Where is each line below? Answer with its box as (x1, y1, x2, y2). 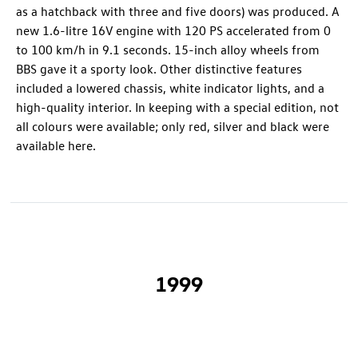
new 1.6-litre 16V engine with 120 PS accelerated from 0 (16, 22, 331, 38)
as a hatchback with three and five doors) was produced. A (16, 2, 340, 19)
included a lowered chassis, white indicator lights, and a (16, 79, 324, 96)
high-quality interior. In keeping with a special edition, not (16, 98, 339, 115)
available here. (16, 137, 96, 153)
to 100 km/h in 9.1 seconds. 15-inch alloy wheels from (16, 41, 320, 58)
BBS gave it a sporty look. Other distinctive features (16, 60, 302, 77)
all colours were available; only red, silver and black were (16, 117, 329, 134)
